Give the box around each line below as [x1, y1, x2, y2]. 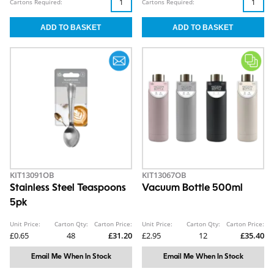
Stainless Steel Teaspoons [10, 183, 126, 193]
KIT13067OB [142, 169, 187, 180]
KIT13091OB [10, 169, 54, 180]
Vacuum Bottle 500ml [142, 183, 243, 193]
